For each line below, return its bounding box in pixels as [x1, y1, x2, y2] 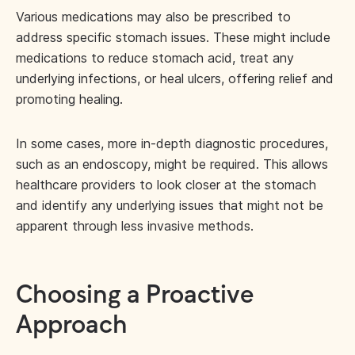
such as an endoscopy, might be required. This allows [16, 155, 328, 172]
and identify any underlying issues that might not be [16, 197, 323, 213]
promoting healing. [16, 90, 127, 107]
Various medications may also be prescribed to [16, 8, 291, 25]
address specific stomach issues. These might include [16, 29, 330, 45]
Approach [16, 311, 128, 339]
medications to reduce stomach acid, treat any [16, 49, 294, 66]
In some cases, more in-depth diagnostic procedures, [16, 135, 328, 151]
